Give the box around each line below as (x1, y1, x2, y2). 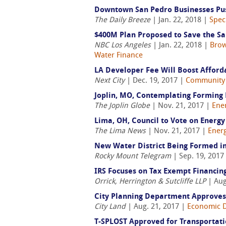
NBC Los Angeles (94, 42, 151, 49)
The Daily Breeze (94, 17, 150, 24)
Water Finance (94, 52, 143, 60)
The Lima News (94, 128, 146, 135)
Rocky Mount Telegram (94, 153, 171, 160)
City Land (94, 203, 126, 211)
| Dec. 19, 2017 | (125, 77, 186, 85)
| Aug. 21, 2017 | (126, 203, 187, 211)
